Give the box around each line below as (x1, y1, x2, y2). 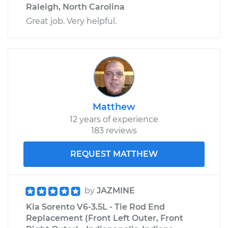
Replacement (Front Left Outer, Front (26, 213, 183, 223)
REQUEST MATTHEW (70, 149, 158, 159)
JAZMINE (97, 185, 135, 195)
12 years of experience (70, 114, 158, 124)
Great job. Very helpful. (26, 16, 117, 26)
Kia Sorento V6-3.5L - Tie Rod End (26, 202, 165, 212)
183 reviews (91, 125, 137, 135)
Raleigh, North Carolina (26, 2, 125, 12)
